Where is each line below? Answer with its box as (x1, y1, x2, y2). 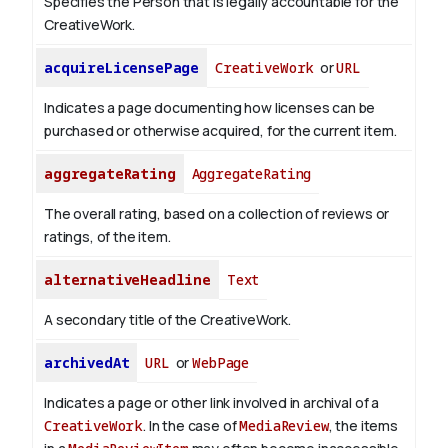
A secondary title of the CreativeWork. (44, 310, 291, 330)
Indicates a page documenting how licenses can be (44, 98, 376, 118)
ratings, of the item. (44, 227, 171, 247)
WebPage (192, 353, 250, 373)
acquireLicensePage (44, 58, 200, 78)
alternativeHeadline (44, 270, 211, 290)
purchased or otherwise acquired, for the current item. (44, 121, 397, 141)
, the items (328, 416, 398, 436)
